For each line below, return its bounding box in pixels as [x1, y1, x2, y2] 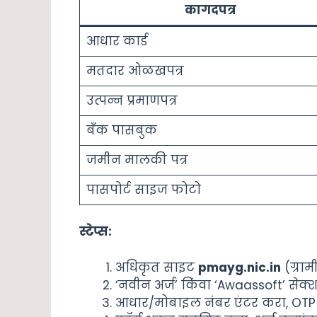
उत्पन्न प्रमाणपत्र [86, 91, 178, 109]
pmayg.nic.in [198, 258, 281, 276]
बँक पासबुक [86, 121, 157, 139]
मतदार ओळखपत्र [86, 62, 184, 79]
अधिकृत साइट [115, 258, 198, 276]
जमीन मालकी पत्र [86, 151, 188, 168]
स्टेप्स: [79, 223, 112, 241]
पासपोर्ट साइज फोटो [86, 180, 201, 198]
